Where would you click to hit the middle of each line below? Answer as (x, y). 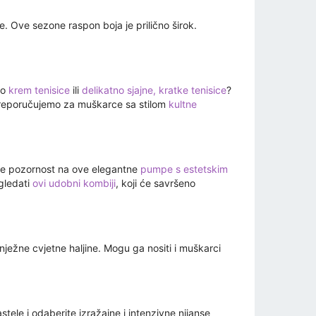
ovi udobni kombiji (74, 183)
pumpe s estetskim (184, 169)
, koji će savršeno (156, 183)
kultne (183, 104)
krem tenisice (39, 90)
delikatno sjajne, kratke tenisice (154, 90)
